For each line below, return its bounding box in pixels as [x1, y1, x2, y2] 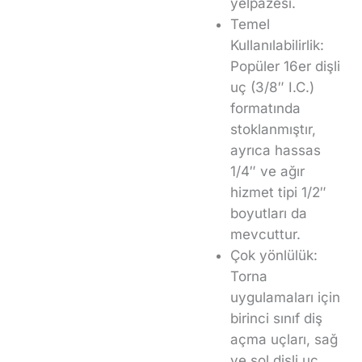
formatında [230, 99, 301, 116]
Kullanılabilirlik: [230, 36, 324, 53]
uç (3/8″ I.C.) [230, 78, 314, 95]
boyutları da [230, 204, 307, 221]
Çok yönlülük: [230, 246, 318, 263]
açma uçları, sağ [230, 330, 338, 347]
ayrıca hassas [230, 141, 321, 158]
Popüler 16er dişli [230, 57, 340, 74]
